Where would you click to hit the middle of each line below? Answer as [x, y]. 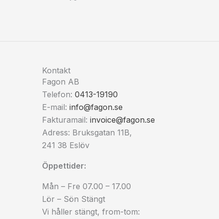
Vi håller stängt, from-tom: [91, 211]
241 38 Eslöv [66, 145]
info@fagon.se [96, 107]
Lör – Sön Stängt [74, 199]
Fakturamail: [66, 120]
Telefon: [58, 94]
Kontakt [56, 70]
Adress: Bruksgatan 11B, [87, 132]
